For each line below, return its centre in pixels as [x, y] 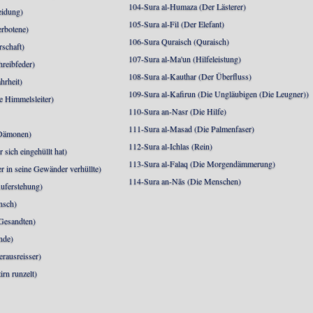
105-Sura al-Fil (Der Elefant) [177, 24]
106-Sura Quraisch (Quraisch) [179, 41]
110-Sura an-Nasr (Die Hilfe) [178, 111]
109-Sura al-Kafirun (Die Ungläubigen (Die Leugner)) [219, 94]
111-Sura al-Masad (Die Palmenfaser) [192, 129]
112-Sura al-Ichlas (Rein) [171, 146]
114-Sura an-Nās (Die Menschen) [185, 181]
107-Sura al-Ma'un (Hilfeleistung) [185, 59]
